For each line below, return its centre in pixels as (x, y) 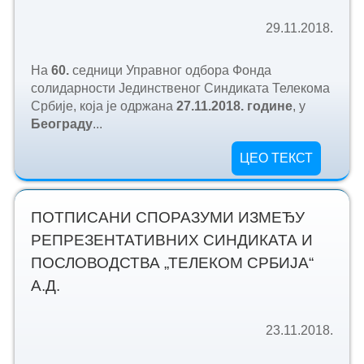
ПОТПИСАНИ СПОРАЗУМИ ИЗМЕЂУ (167, 218)
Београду (61, 123)
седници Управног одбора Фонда (171, 70)
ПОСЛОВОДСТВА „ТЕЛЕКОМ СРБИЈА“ (172, 263)
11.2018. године (243, 106)
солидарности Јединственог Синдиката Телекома (180, 88)
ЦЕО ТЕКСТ (277, 158)
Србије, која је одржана (103, 106)
